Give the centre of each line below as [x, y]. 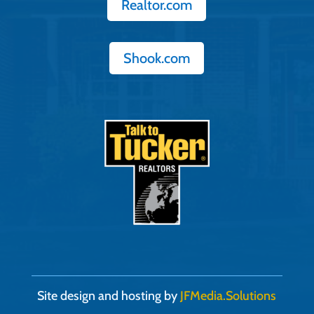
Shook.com [157, 59]
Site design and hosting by [109, 296]
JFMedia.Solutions [228, 296]
